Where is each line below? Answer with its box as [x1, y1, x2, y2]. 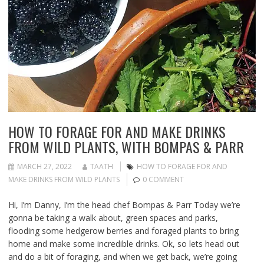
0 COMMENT [142, 174, 184, 185]
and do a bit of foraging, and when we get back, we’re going [8, 251, 237, 263]
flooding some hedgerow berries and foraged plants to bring [8, 225, 239, 237]
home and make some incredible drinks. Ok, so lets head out [8, 238, 239, 250]
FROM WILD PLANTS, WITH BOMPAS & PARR [8, 136, 244, 158]
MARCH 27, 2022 [16, 161, 72, 172]
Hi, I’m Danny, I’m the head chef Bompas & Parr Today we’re [8, 199, 240, 211]
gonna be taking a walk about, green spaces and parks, [8, 212, 218, 224]
